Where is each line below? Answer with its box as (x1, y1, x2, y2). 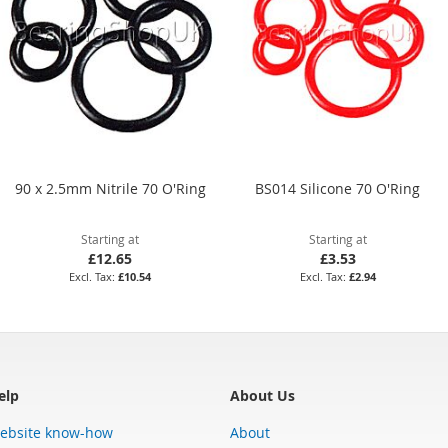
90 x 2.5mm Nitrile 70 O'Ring (14, 178, 206, 198)
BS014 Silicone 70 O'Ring (255, 178, 421, 198)
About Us (230, 385, 295, 405)
